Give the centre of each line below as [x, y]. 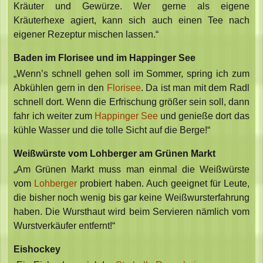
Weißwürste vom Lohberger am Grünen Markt [115, 153]
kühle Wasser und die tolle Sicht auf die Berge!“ [112, 130]
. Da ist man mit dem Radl [195, 87]
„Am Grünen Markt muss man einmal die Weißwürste [131, 169]
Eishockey [37, 249]
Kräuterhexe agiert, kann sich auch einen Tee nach [131, 20]
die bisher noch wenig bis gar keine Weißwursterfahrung [131, 197]
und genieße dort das [204, 116]
